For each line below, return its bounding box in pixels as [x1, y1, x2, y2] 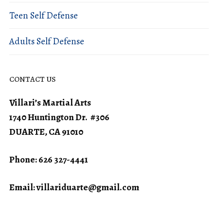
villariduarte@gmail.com [36, 181, 139, 194]
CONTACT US [9, 73, 56, 85]
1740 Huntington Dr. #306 [9, 110, 109, 124]
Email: [9, 181, 36, 194]
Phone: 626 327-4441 [9, 153, 88, 166]
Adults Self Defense [9, 35, 84, 48]
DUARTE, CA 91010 [9, 125, 83, 138]
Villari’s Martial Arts [9, 96, 91, 109]
